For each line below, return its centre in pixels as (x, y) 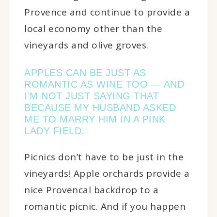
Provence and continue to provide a (107, 12)
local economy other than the (93, 28)
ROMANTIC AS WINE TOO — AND (104, 84)
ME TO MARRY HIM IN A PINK (95, 119)
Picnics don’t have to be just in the (104, 157)
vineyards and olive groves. (86, 45)
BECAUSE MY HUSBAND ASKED (100, 107)
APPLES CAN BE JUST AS (85, 72)
